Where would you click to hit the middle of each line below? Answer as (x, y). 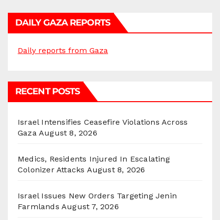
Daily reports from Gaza (63, 51)
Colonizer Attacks (51, 170)
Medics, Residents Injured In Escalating (94, 159)
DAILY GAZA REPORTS (63, 23)
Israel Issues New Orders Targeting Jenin (97, 196)
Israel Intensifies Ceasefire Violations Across (103, 122)
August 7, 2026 (90, 207)
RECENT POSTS (48, 92)
